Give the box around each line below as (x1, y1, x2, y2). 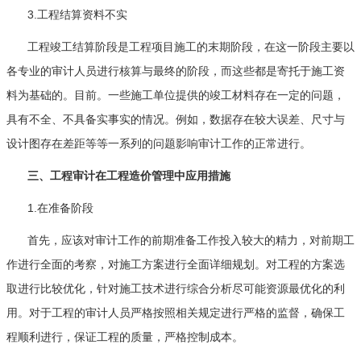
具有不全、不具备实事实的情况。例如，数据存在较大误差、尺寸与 (6, 112, 345, 126)
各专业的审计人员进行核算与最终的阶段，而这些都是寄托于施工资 (6, 64, 345, 77)
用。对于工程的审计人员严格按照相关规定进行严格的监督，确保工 (6, 305, 345, 319)
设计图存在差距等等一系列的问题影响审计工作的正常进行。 (6, 136, 311, 150)
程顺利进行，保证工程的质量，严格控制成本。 (6, 330, 243, 343)
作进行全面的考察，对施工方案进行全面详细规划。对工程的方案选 (6, 257, 345, 271)
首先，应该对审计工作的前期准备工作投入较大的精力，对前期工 (27, 233, 355, 247)
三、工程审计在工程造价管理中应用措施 (27, 168, 230, 182)
